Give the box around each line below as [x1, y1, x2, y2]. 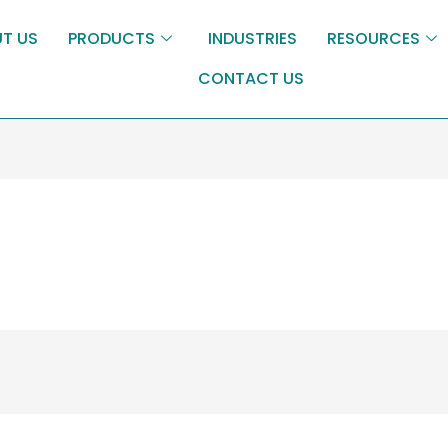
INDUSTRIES [208, 27, 298, 51]
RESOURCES [327, 27, 421, 51]
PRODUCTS [68, 27, 156, 51]
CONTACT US [197, 67, 304, 91]
